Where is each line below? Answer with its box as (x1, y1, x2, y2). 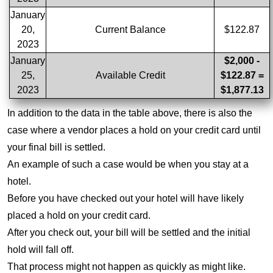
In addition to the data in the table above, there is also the (7, 108, 252, 119)
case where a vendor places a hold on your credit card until (7, 125, 261, 136)
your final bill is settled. (7, 142, 105, 153)
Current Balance (94, 24, 166, 35)
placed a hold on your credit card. (7, 210, 151, 221)
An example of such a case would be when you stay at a (7, 159, 249, 170)
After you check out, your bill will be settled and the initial (7, 227, 250, 238)
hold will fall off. (7, 244, 74, 255)
